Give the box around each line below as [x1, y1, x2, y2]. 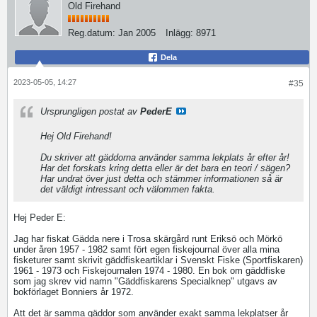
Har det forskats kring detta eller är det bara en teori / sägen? [40, 163, 290, 173]
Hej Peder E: [13, 212, 66, 223]
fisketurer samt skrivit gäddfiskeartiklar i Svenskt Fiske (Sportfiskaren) [13, 255, 303, 265]
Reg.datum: [68, 28, 115, 38]
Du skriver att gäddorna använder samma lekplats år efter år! [40, 152, 289, 163]
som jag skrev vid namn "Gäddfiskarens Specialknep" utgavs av [13, 276, 277, 287]
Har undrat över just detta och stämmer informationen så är [40, 173, 282, 184]
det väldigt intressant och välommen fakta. [40, 184, 215, 195]
